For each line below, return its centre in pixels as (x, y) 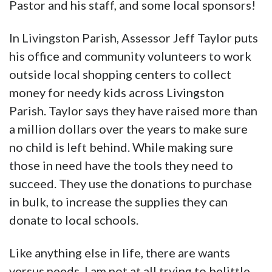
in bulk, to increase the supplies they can (118, 202)
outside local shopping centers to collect (120, 74)
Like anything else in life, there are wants (120, 253)
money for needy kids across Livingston (117, 93)
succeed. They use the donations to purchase (131, 184)
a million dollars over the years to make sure (128, 129)
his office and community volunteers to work (130, 56)
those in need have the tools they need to (121, 165)
